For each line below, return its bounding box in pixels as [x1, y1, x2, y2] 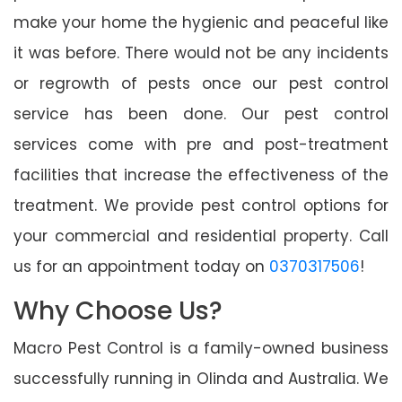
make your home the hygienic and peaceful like [13, 11, 389, 33]
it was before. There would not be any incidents [13, 41, 389, 64]
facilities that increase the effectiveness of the [13, 163, 389, 186]
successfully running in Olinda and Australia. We [13, 367, 389, 389]
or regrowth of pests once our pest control [13, 72, 389, 94]
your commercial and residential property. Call [13, 224, 389, 247]
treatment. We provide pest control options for [13, 194, 389, 216]
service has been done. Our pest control [13, 102, 389, 125]
